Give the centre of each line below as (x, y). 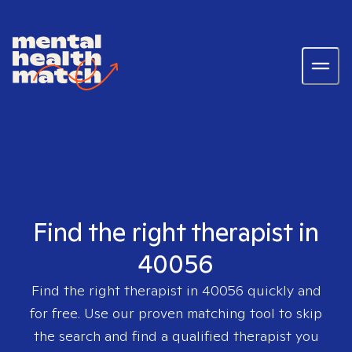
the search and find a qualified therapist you (176, 336)
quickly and (282, 290)
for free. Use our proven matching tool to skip (176, 313)
